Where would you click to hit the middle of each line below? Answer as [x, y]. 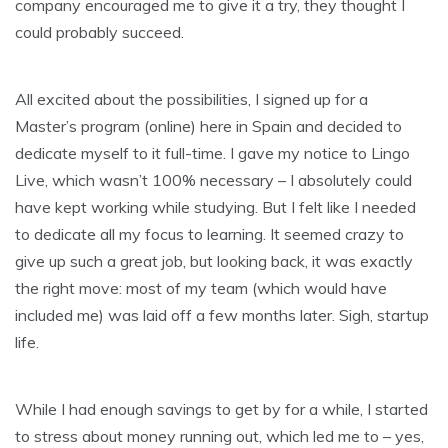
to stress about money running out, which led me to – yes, [219, 435]
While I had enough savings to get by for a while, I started [221, 408]
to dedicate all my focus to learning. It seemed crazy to [209, 233]
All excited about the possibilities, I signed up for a [191, 98]
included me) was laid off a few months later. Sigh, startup [222, 314]
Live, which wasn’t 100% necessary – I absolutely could [213, 179]
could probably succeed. [99, 31]
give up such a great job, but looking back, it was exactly [214, 260]
